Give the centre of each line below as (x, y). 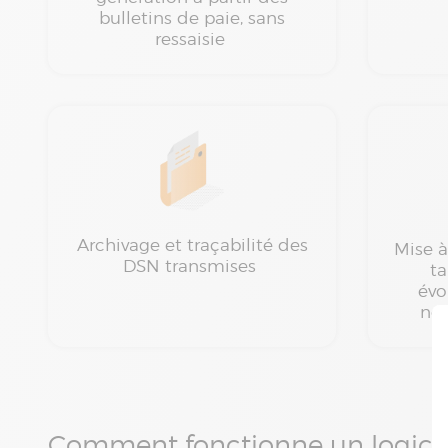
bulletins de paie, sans (192, 18)
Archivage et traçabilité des (192, 245)
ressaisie (192, 39)
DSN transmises (192, 266)
